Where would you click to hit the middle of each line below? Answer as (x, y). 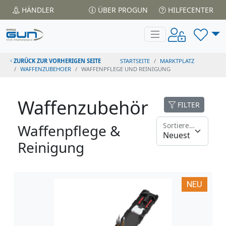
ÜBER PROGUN (122, 10)
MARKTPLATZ (177, 61)
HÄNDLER (37, 10)
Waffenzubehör (83, 108)
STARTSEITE (135, 61)
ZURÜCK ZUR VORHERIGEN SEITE (57, 61)
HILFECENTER (190, 10)
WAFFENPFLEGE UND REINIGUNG (126, 69)
